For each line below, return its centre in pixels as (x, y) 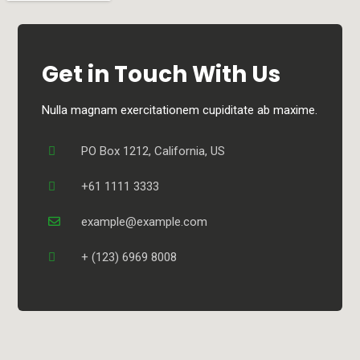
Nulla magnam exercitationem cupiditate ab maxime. (180, 110)
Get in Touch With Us (162, 75)
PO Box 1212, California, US (153, 151)
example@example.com (145, 222)
